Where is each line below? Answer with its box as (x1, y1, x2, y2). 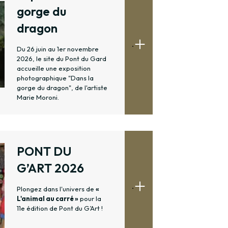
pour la (78, 194, 101, 203)
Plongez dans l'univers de (17, 185, 96, 193)
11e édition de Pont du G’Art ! (17, 204, 103, 213)
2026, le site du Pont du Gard (17, 54, 106, 63)
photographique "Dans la (17, 74, 94, 82)
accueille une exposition (17, 64, 91, 73)
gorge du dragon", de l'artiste (17, 83, 107, 92)
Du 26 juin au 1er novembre (17, 45, 99, 53)
